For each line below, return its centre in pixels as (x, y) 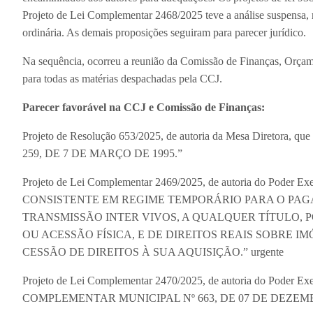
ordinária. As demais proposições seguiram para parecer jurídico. (164, 32)
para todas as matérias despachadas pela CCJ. (122, 78)
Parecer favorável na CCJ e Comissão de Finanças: (144, 107)
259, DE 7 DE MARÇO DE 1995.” (102, 153)
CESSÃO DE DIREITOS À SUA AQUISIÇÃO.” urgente (153, 252)
